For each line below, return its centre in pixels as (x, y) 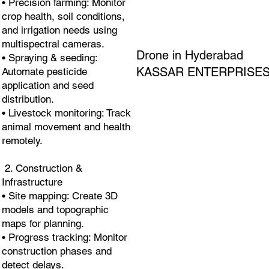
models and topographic (55, 210)
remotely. (22, 141)
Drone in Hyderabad (190, 56)
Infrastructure (32, 182)
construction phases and (56, 251)
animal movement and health (66, 127)
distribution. (28, 99)
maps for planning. (43, 224)
